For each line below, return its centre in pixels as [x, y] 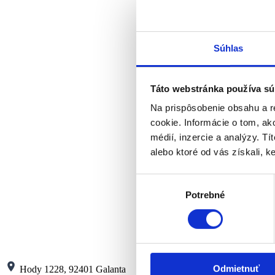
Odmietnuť [236, 268]
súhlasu [152, 195]
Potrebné [205, 195]
